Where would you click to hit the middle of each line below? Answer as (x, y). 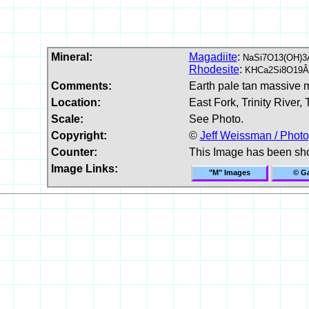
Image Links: (84, 168)
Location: (76, 102)
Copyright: (79, 135)
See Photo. (216, 119)
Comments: (81, 86)
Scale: (67, 119)
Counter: (74, 152)
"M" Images (229, 172)
